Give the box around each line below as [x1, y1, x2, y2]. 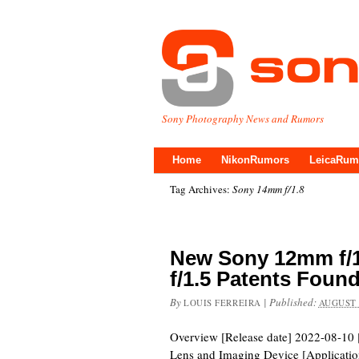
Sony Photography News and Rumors [162, 111, 324, 126]
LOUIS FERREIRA [184, 296, 261, 309]
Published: [268, 295, 319, 309]
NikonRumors [221, 154, 289, 166]
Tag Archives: [170, 182, 232, 196]
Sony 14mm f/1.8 [232, 182, 305, 196]
